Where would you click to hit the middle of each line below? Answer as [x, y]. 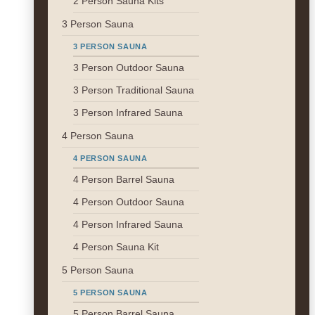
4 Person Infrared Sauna [128, 225]
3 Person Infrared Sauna [128, 113]
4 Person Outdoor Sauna [129, 202]
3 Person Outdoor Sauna [129, 68]
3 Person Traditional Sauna [134, 90]
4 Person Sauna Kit [116, 247]
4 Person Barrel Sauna [124, 180]
